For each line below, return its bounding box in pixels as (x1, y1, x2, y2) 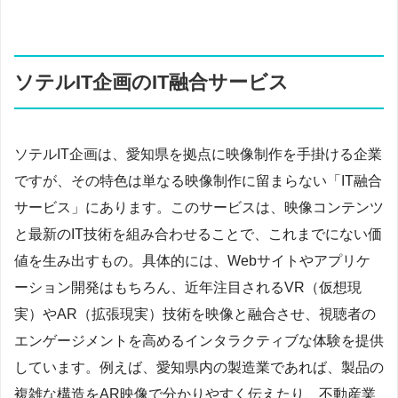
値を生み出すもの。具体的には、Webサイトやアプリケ (14, 252, 370, 268)
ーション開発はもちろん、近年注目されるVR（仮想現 (14, 279, 362, 295)
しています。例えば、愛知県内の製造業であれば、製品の (14, 359, 384, 375)
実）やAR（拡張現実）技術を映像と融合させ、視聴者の (14, 306, 376, 322)
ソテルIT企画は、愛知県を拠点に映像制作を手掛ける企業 (14, 146, 382, 162)
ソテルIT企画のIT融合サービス (14, 70, 289, 93)
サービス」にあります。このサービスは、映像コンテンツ (14, 199, 384, 215)
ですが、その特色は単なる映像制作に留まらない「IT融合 (14, 172, 382, 188)
